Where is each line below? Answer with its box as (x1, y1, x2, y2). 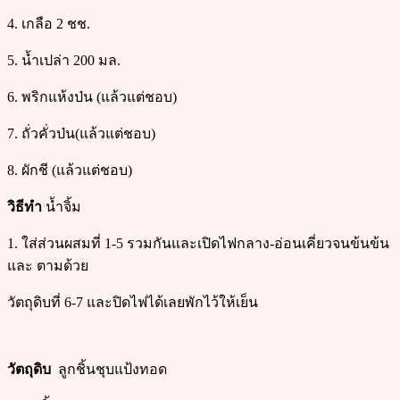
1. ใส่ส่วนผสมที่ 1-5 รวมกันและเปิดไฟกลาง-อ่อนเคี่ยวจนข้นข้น (7, 235, 389, 251)
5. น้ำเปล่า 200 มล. (7, 52, 121, 68)
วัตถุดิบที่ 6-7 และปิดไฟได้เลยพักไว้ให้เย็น (7, 294, 258, 310)
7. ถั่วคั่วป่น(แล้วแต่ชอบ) (7, 125, 155, 141)
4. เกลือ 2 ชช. (7, 15, 90, 31)
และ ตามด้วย (7, 257, 88, 273)
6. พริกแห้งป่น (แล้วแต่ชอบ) (7, 88, 177, 104)
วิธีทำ (7, 198, 42, 214)
